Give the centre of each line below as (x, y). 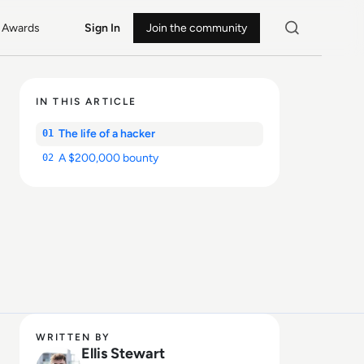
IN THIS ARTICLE (87, 102)
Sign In (102, 28)
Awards (21, 28)
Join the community (196, 28)
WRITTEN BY (74, 337)
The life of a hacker (107, 134)
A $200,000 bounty (108, 158)
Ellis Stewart (123, 353)
